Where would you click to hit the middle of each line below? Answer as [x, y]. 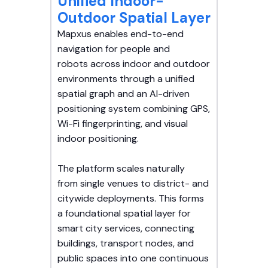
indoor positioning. [98, 139]
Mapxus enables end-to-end [121, 34]
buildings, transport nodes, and [126, 243]
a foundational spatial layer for [124, 214]
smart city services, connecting [126, 229]
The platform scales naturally [121, 169]
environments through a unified [126, 79]
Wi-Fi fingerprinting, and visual [123, 124]
